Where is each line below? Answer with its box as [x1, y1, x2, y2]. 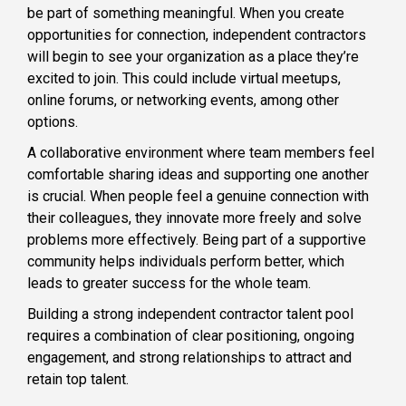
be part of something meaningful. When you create [27, 5, 344, 23]
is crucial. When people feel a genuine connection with [27, 188, 369, 206]
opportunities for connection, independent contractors [27, 26, 366, 44]
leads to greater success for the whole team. [27, 275, 311, 293]
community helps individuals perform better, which [27, 253, 344, 271]
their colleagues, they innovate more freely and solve [27, 209, 362, 227]
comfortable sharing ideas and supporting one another [27, 166, 369, 184]
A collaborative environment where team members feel [27, 144, 374, 162]
